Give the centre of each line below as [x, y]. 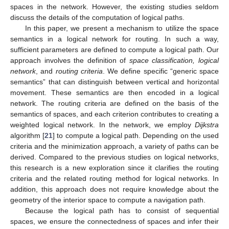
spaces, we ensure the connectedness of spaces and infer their [114, 221]
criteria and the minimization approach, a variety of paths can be [114, 146]
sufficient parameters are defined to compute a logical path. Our [114, 49]
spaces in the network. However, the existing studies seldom [114, 6]
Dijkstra [207, 124]
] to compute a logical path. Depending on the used [136, 135]
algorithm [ [28, 135]
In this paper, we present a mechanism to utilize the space [122, 28]
